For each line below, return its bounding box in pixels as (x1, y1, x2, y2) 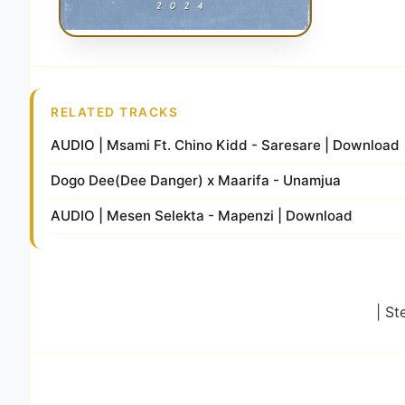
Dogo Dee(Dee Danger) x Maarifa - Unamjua (51, 171, 342, 189)
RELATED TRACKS (51, 104, 179, 119)
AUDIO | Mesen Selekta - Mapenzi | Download (51, 206, 353, 224)
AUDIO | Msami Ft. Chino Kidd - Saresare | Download (51, 136, 400, 154)
